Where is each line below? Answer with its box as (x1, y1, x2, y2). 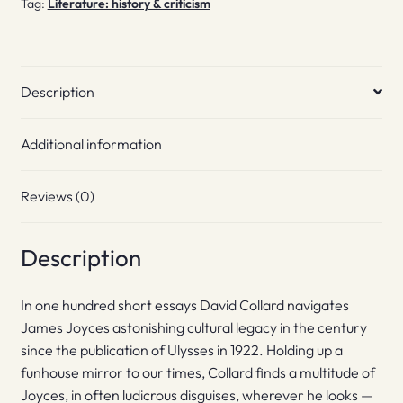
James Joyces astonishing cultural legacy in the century (20, 318, 367, 337)
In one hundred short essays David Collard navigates (20, 296, 349, 315)
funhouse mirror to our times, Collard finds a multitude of (20, 363, 375, 382)
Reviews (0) (20, 186, 94, 205)
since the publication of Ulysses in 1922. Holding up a (20, 341, 343, 360)
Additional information (20, 134, 162, 153)
